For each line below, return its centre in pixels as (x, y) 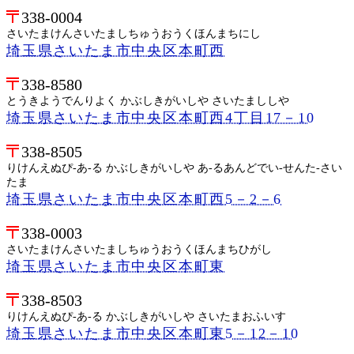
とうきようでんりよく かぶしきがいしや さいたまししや (148, 100)
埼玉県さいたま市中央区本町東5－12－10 (153, 333)
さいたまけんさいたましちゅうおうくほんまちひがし (139, 249)
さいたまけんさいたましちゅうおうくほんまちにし (134, 33)
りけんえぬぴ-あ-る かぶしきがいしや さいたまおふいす (146, 316)
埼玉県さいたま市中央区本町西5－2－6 (145, 199)
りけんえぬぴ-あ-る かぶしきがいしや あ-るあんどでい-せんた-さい (174, 168)
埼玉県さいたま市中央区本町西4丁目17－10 (161, 117)
